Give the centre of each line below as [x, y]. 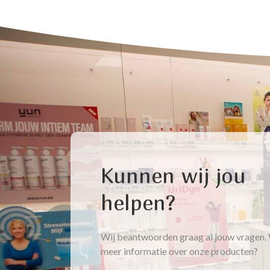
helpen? [138, 202]
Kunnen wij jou [173, 175]
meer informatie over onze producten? [179, 251]
